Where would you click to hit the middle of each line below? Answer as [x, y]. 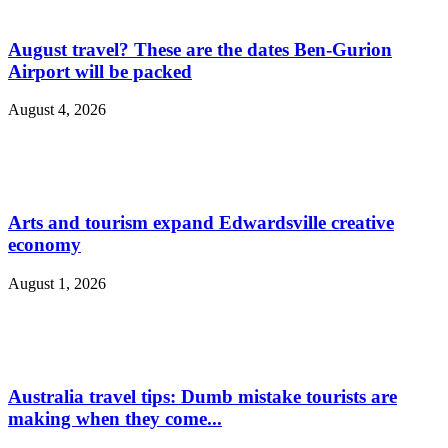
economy [44, 245]
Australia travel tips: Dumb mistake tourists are [202, 396]
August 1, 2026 [57, 283]
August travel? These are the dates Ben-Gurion [200, 49]
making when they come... [115, 418]
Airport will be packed [100, 71]
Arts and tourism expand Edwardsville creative [201, 223]
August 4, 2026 [57, 110]
